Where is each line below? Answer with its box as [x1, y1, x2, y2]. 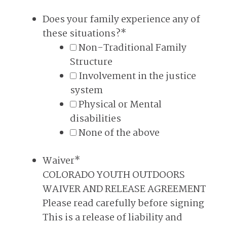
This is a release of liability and [43, 210, 182, 225]
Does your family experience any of [43, 12, 200, 27]
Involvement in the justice [79, 69, 196, 84]
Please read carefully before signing [43, 196, 204, 211]
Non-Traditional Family [79, 41, 186, 56]
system [70, 83, 103, 98]
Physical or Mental [79, 97, 162, 112]
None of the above [79, 126, 160, 141]
